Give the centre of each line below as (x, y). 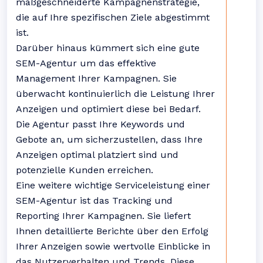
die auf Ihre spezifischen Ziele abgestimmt (113, 17)
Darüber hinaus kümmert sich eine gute (108, 48)
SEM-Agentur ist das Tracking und (94, 200)
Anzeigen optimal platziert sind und (97, 155)
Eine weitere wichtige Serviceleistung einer (113, 185)
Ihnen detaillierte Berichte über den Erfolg (112, 231)
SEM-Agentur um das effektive (86, 63)
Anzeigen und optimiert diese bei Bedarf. (108, 109)
